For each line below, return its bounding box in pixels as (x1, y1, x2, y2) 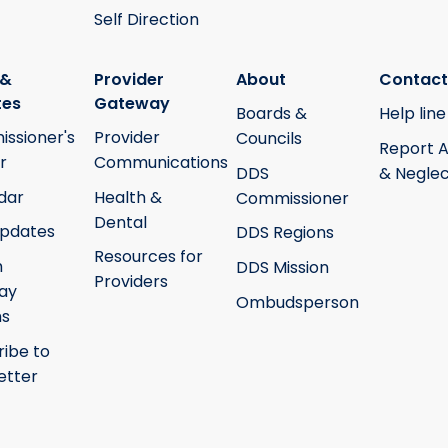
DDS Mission (236, 256, 329, 280)
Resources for (93, 245, 203, 269)
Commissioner (236, 186, 349, 210)
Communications (93, 151, 228, 175)
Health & (93, 185, 162, 209)
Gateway (93, 91, 170, 115)
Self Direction (93, 7, 199, 31)
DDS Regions (236, 221, 334, 245)
